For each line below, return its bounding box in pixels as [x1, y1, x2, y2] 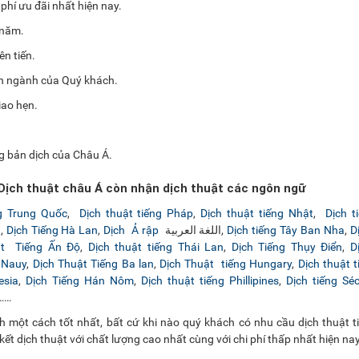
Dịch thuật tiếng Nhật [200, 207, 313, 220]
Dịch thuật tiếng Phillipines [140, 274, 279, 287]
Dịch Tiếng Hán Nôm [25, 274, 134, 287]
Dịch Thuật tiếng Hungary [159, 257, 292, 270]
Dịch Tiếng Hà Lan [6, 224, 99, 236]
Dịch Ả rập [103, 224, 162, 236]
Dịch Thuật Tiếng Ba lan [32, 257, 154, 270]
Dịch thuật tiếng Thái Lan [87, 240, 224, 253]
